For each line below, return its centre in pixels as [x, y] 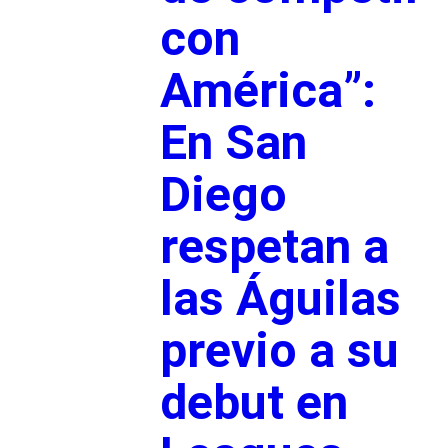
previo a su [279, 350]
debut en [253, 402]
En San [233, 142]
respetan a [274, 246]
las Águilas [280, 298]
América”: [267, 90]
